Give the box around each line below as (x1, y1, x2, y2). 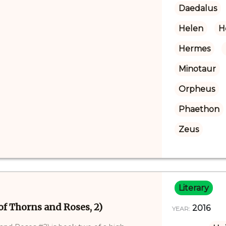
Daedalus (178, 3, 217, 13)
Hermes (178, 43, 210, 53)
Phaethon (178, 104, 219, 114)
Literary (178, 183, 209, 193)
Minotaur (178, 64, 216, 74)
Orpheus (178, 84, 215, 94)
